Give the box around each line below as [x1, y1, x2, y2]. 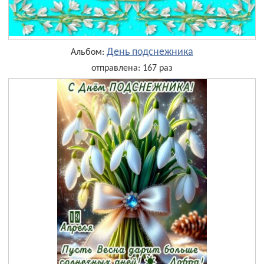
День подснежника [107, 46, 193, 58]
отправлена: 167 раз [91, 63, 173, 73]
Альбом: [71, 47, 107, 57]
